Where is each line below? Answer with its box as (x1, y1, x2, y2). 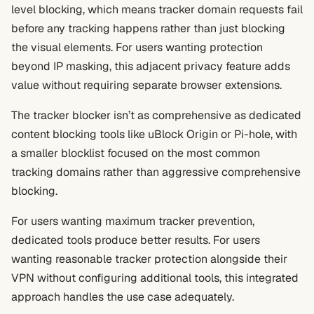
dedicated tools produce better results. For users (11, 233, 260, 247)
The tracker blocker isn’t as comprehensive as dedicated (11, 108, 301, 123)
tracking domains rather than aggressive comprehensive (11, 165, 301, 179)
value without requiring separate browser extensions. (11, 78, 282, 93)
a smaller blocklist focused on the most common (11, 146, 260, 161)
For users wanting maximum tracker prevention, (11, 214, 254, 228)
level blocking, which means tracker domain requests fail (11, 2, 303, 17)
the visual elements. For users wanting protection (11, 40, 263, 55)
